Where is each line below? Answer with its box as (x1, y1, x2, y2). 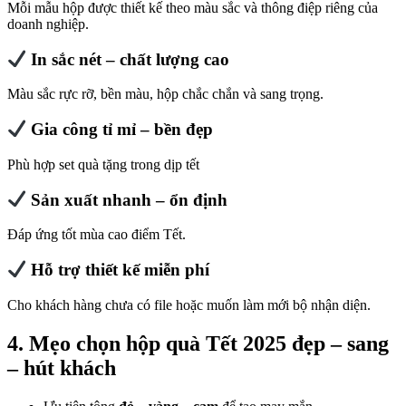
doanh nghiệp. (7, 15, 89, 32)
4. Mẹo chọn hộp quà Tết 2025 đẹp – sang (7, 331, 389, 355)
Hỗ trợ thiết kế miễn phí (26, 259, 210, 279)
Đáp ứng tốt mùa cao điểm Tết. (7, 227, 186, 243)
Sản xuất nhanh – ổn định (26, 189, 228, 209)
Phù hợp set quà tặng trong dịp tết (7, 156, 199, 172)
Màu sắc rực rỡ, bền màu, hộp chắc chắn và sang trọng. (7, 86, 324, 102)
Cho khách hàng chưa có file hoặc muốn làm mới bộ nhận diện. (7, 296, 371, 313)
